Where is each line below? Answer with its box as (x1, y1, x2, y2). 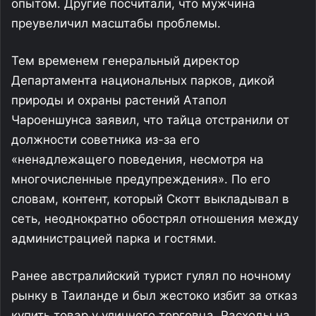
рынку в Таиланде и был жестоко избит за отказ (11, 288, 297, 303)
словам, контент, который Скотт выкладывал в (11, 192, 289, 206)
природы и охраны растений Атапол (11, 93, 226, 107)
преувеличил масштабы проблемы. (11, 16, 221, 30)
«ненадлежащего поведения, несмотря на (11, 152, 264, 166)
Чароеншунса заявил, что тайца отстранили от (11, 113, 289, 127)
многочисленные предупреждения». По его (11, 172, 270, 186)
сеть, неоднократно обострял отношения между (11, 212, 298, 226)
